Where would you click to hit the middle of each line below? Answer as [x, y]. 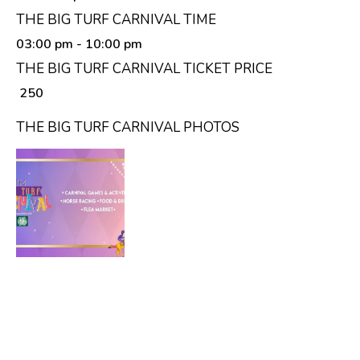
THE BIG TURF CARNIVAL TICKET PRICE [144, 68]
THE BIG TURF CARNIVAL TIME [116, 19]
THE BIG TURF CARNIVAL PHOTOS [128, 127]
